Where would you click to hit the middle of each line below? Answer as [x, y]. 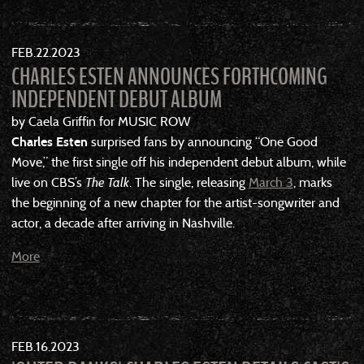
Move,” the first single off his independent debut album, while [178, 162]
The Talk [107, 182]
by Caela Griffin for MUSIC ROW [101, 121]
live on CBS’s [48, 182]
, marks [312, 182]
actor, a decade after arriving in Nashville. [123, 223]
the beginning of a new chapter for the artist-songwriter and [175, 202]
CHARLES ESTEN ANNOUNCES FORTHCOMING [169, 77]
